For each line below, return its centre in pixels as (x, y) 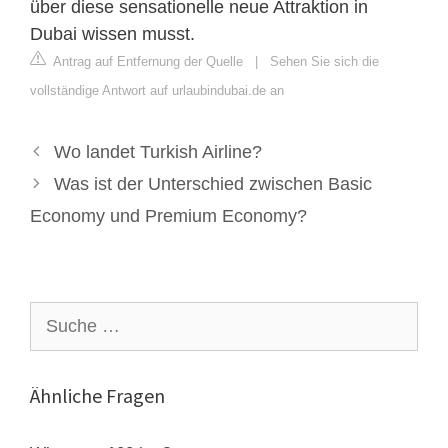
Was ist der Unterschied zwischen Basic (212, 183)
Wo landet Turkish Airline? (157, 151)
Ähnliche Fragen (97, 395)
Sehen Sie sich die (324, 61)
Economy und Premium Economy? (168, 215)
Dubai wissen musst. (112, 33)
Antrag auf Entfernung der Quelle (146, 61)
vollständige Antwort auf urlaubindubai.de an (157, 90)
